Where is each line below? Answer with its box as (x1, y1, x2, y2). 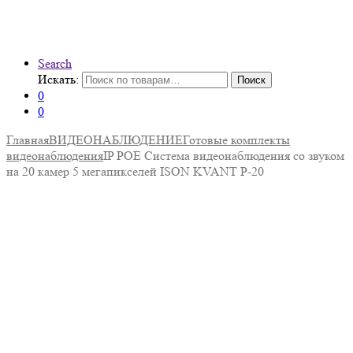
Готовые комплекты (183, 132, 290, 147)
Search (38, 56, 72, 71)
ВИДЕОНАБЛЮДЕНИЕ (49, 132, 183, 147)
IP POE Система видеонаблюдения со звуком (103, 148, 344, 163)
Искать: (38, 72, 79, 87)
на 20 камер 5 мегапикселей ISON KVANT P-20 (6, 164, 264, 179)
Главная (6, 132, 49, 147)
